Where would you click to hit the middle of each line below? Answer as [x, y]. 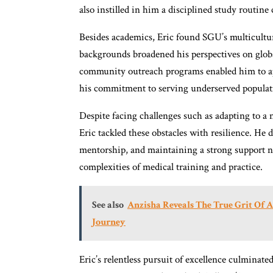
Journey [109, 222]
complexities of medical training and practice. [171, 167]
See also [108, 205]
